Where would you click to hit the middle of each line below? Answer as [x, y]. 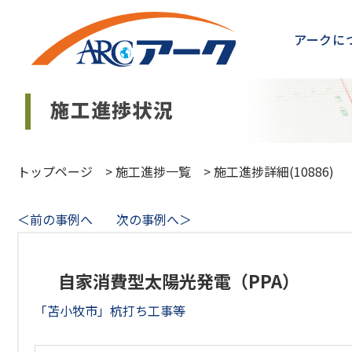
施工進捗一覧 [153, 171]
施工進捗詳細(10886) [274, 171]
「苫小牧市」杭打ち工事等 [110, 310]
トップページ [55, 171]
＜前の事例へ [55, 219]
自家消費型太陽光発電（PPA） [179, 280]
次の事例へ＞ [154, 219]
